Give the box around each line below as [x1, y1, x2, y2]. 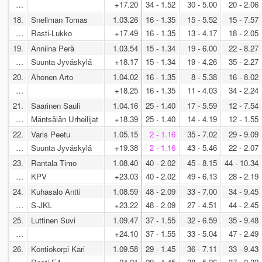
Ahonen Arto [31, 71, 73, 83]
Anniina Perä [31, 43, 74, 54]
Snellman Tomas [31, 14, 88, 26]
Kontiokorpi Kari [31, 243, 85, 255]
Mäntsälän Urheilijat [31, 113, 101, 125]
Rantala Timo [31, 157, 77, 169]
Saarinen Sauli [31, 100, 80, 112]
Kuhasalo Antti [31, 186, 81, 198]
